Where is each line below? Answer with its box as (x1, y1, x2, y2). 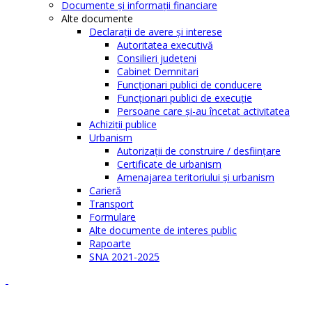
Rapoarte (89, 237, 131, 251)
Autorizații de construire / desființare (117, 144, 281, 158)
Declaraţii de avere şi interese (89, 25, 222, 39)
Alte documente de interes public (89, 224, 237, 237)
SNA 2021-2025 (89, 250, 159, 264)
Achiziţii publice (89, 118, 157, 132)
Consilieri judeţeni (117, 52, 196, 65)
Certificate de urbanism (117, 157, 221, 171)
